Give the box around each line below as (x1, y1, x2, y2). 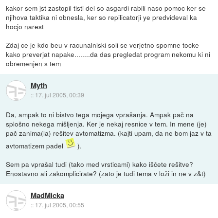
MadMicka (30, 190, 64, 201)
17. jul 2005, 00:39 (35, 91, 84, 99)
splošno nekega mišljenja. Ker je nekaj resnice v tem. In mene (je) (6, 119, 207, 129)
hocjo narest (6, 21, 44, 31)
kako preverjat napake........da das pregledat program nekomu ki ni (6, 49, 211, 59)
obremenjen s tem (6, 58, 61, 68)
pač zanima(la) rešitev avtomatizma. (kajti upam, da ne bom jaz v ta (6, 128, 212, 138)
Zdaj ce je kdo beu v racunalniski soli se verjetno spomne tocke (6, 39, 200, 50)
